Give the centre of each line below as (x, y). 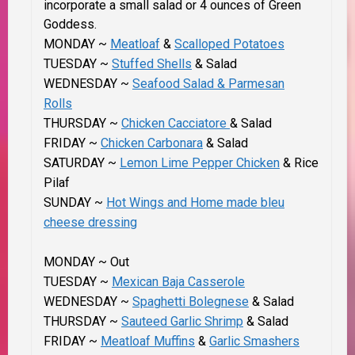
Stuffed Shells (152, 64)
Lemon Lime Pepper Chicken (200, 163)
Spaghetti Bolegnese (191, 302)
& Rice (299, 163)
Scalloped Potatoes (229, 44)
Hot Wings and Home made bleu (195, 203)
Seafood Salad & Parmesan (208, 84)
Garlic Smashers (254, 342)
